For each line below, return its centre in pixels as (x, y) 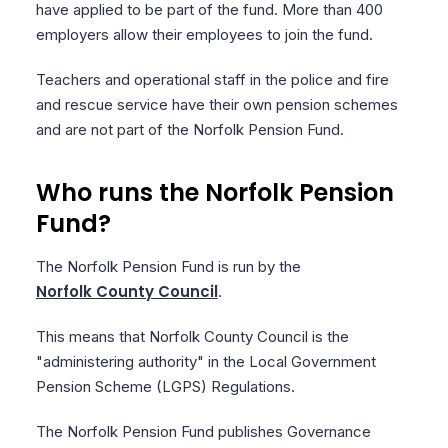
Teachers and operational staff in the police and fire (212, 79)
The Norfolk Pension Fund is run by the (170, 266)
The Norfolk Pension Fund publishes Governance (203, 431)
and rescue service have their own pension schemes (216, 104)
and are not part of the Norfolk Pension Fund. (189, 129)
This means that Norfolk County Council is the (192, 336)
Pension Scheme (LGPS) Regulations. (165, 386)
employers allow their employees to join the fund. (204, 34)
